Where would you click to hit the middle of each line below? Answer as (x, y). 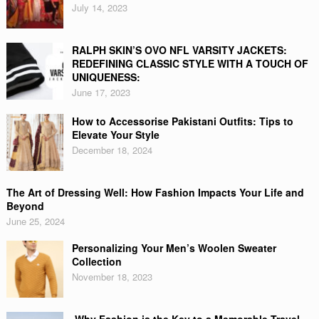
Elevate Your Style (115, 135)
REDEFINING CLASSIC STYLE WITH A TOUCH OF (190, 63)
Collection (96, 261)
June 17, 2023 (101, 92)
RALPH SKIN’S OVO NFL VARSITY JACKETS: (179, 50)
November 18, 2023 (112, 277)
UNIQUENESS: (106, 77)
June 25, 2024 (35, 221)
